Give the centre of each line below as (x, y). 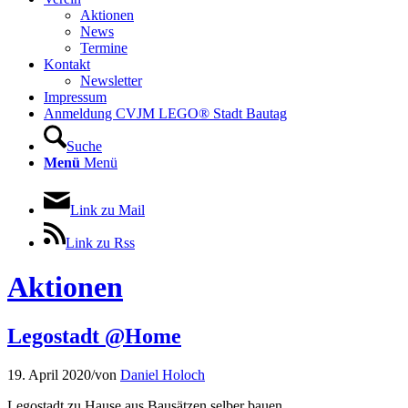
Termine (104, 48)
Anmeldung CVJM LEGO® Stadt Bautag (165, 113)
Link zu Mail (107, 210)
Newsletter (111, 81)
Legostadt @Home (94, 336)
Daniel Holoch (163, 374)
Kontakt (67, 64)
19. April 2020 (49, 374)
